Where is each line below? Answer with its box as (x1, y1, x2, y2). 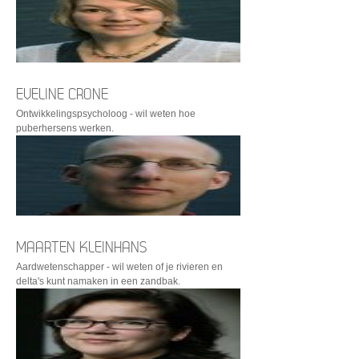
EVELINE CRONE (16, 86, 108, 103)
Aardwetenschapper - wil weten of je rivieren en (16, 261, 223, 272)
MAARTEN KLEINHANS (16, 239, 147, 256)
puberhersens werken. (16, 123, 114, 134)
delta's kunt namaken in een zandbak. (16, 276, 180, 287)
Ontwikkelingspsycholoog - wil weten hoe (16, 108, 196, 119)
